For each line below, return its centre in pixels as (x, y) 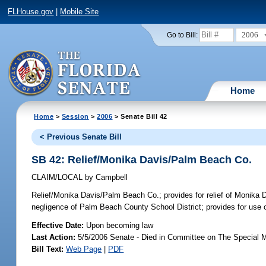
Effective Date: (59, 225)
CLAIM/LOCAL (58, 178)
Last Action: (54, 237)
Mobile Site (80, 12)
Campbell (111, 178)
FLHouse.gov (31, 12)
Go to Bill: (182, 35)
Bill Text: (48, 249)
